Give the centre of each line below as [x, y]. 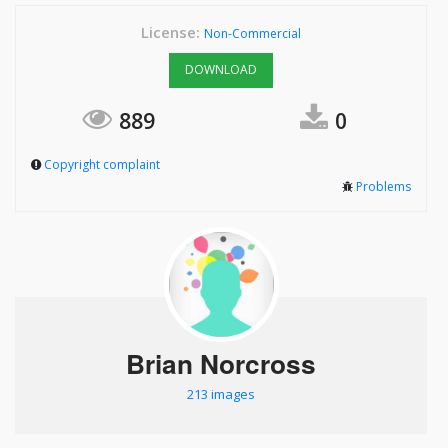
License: [172, 31]
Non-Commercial [252, 33]
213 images [221, 393]
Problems [383, 186]
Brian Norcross [221, 362]
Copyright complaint [102, 164]
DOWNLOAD [221, 70]
